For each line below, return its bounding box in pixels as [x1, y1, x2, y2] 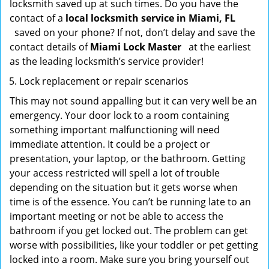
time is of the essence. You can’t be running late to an [10, 195, 251, 208]
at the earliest [186, 40, 251, 53]
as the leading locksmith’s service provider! [10, 55, 204, 68]
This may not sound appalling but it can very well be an [10, 94, 257, 107]
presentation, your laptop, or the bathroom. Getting [10, 152, 246, 165]
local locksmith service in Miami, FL [65, 11, 235, 25]
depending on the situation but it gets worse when [10, 181, 238, 194]
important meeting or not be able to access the [10, 210, 223, 223]
